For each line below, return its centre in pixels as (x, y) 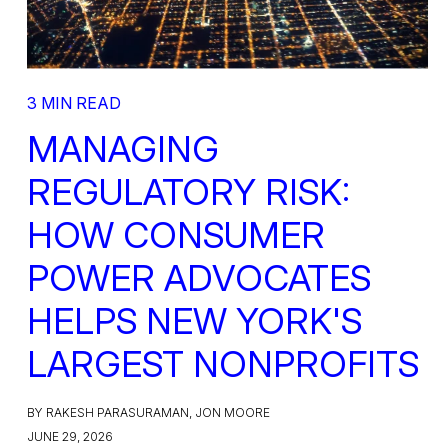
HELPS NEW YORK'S (194, 320)
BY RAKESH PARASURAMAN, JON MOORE (148, 412)
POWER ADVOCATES (198, 277)
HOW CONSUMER (175, 234)
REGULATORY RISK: (188, 191)
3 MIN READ (73, 102)
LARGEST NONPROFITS (222, 363)
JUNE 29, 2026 (69, 436)
